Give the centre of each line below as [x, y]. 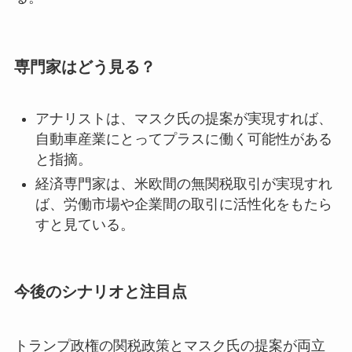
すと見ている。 [84, 224]
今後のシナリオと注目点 [100, 291]
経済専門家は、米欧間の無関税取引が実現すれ [183, 183]
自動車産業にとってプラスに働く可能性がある [183, 139]
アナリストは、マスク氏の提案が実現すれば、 [183, 119]
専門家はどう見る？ [84, 66]
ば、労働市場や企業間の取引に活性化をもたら [183, 204]
